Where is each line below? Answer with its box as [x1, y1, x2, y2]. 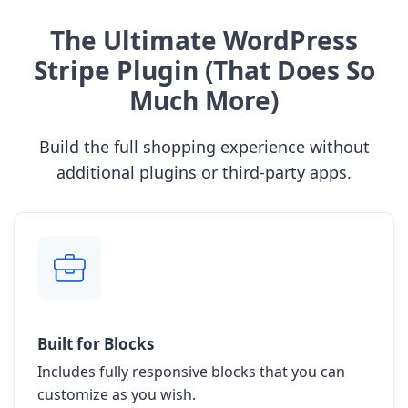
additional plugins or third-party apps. [56, 161, 352, 184]
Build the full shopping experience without [38, 136, 370, 158]
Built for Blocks [37, 333, 154, 355]
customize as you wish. [37, 384, 196, 405]
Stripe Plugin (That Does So [33, 53, 375, 88]
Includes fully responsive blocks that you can [37, 362, 345, 382]
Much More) [129, 83, 279, 118]
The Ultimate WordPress [50, 23, 358, 58]
